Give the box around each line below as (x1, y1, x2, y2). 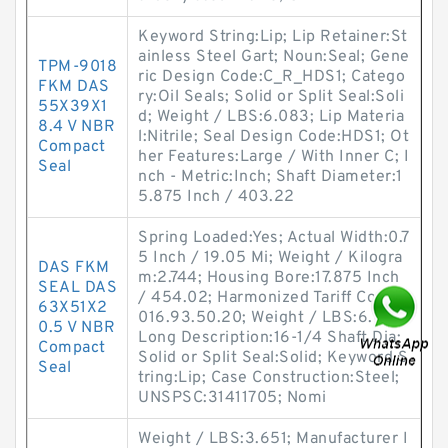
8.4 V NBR (38, 117, 116, 137)
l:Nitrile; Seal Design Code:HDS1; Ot (138, 127, 409, 147)
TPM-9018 (38, 57, 117, 77)
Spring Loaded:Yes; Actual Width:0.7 (138, 228, 410, 248)
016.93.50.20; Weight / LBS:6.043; (138, 308, 409, 328)
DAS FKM (38, 258, 110, 278)
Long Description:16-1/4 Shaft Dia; (138, 328, 401, 348)
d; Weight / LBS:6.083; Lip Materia (138, 107, 404, 127)
